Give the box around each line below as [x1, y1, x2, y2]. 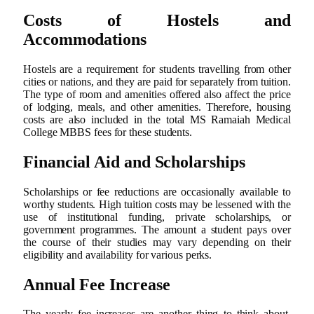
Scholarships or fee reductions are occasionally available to [23, 185, 291, 198]
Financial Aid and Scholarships [23, 152, 245, 171]
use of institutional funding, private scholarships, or [23, 210, 291, 223]
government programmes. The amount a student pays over [23, 223, 291, 235]
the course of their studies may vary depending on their [23, 235, 291, 248]
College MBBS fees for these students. [23, 125, 193, 138]
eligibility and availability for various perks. [23, 248, 212, 261]
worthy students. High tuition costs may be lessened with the [23, 198, 291, 210]
